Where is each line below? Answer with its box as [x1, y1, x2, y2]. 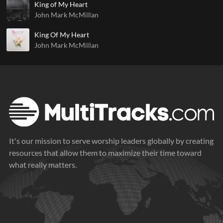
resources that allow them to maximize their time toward [9, 148, 202, 158]
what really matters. [9, 160, 77, 170]
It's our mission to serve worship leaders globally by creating [9, 136, 214, 146]
